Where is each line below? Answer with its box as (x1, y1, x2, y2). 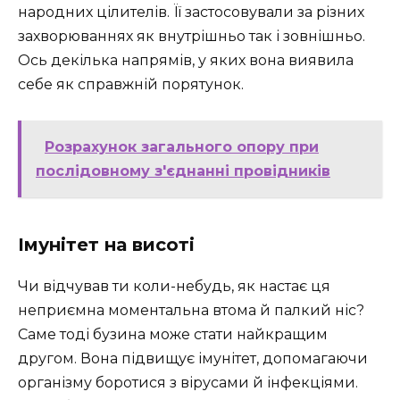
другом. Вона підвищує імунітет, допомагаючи (18, 349, 368, 367)
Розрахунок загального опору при (45, 137, 319, 155)
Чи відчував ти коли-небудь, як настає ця (18, 277, 330, 295)
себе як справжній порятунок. (18, 75, 244, 93)
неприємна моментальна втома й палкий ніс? (18, 301, 364, 319)
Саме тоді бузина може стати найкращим (18, 325, 328, 343)
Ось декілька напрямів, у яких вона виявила (18, 51, 354, 69)
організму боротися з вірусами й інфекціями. (18, 373, 358, 391)
